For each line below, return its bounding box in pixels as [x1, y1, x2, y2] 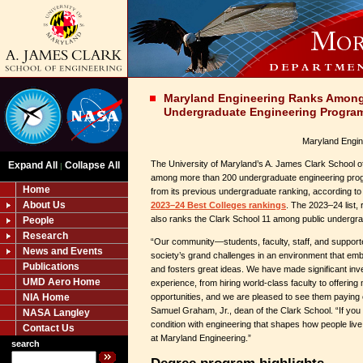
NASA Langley [23, 307, 90, 318]
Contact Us [23, 322, 75, 334]
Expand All [8, 160, 58, 171]
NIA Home [23, 292, 70, 303]
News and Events [23, 246, 103, 257]
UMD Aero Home [23, 276, 100, 288]
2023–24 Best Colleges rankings [151, 200, 286, 210]
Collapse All [65, 160, 120, 171]
